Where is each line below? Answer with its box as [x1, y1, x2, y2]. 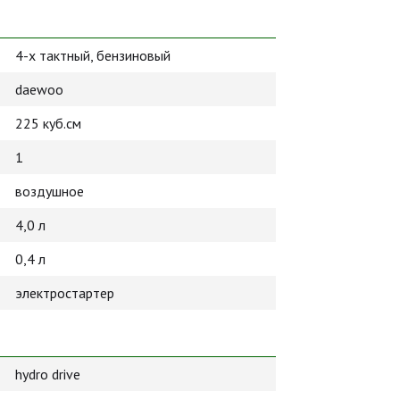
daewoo [15, 80, 63, 98]
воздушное [15, 182, 84, 200]
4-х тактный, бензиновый [15, 46, 171, 64]
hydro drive [15, 365, 80, 383]
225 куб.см [15, 114, 81, 132]
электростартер [15, 284, 114, 302]
